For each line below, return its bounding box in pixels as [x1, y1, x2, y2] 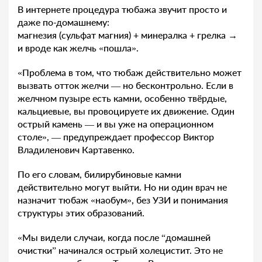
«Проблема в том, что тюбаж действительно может [18, 66, 242, 78]
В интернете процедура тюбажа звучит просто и [18, 3, 227, 15]
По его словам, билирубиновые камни [18, 168, 181, 180]
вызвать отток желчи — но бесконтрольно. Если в [18, 79, 233, 91]
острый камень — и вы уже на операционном [18, 118, 213, 129]
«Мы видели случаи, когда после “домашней [18, 231, 211, 243]
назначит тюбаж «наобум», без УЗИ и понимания [18, 194, 228, 205]
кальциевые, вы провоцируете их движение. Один [18, 105, 235, 116]
